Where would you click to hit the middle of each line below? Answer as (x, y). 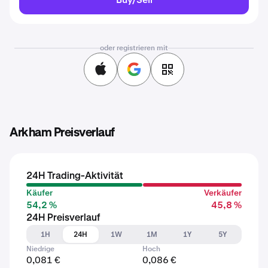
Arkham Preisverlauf (62, 133)
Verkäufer (223, 193)
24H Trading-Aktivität (75, 176)
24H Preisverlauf (63, 218)
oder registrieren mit (134, 48)
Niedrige (40, 249)
